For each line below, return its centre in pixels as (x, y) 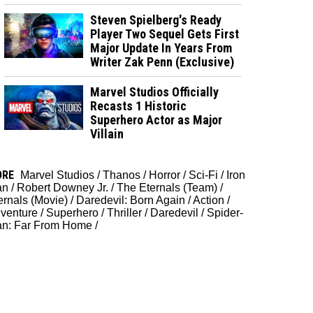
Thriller (124, 212)
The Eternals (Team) (167, 187)
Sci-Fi (203, 175)
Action (209, 200)
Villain (107, 133)
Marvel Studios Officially (155, 92)
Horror (165, 175)
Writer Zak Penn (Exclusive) (162, 61)
